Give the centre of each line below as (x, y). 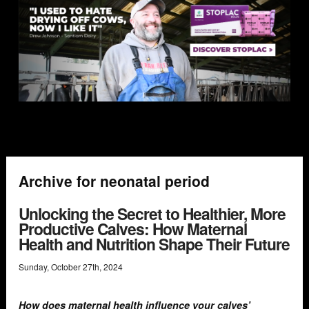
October (66, 267)
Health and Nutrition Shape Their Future (154, 243)
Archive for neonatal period (114, 181)
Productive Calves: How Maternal (133, 228)
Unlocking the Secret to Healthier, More (152, 213)
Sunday (33, 267)
